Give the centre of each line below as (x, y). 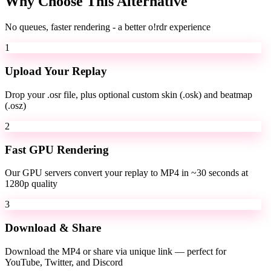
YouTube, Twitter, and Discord (64, 262)
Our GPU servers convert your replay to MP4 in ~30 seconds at (126, 173)
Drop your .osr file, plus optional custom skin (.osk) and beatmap (129, 94)
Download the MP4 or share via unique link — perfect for (116, 251)
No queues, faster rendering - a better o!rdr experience (108, 27)
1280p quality (31, 184)
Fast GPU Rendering (57, 149)
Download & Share (53, 227)
